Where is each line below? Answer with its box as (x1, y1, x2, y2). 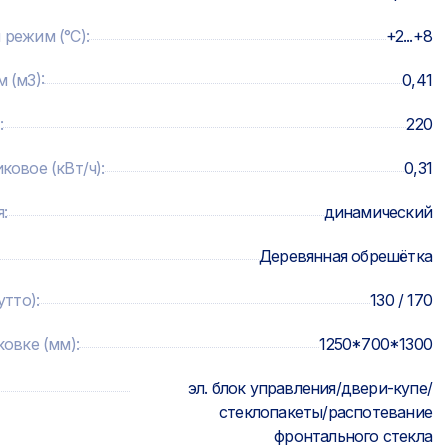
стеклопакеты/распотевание (219, 402, 432, 422)
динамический (323, 202, 432, 222)
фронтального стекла (274, 426, 432, 446)
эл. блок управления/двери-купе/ (187, 378, 432, 398)
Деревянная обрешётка (259, 246, 432, 266)
